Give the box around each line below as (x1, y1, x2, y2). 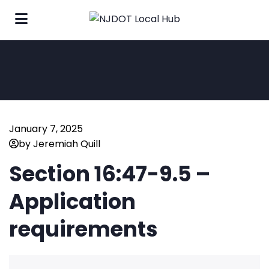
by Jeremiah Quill (19, 137, 100, 151)
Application (9, 187, 136, 217)
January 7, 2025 (9, 122, 83, 136)
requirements (9, 214, 158, 244)
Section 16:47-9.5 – (9, 159, 210, 189)
